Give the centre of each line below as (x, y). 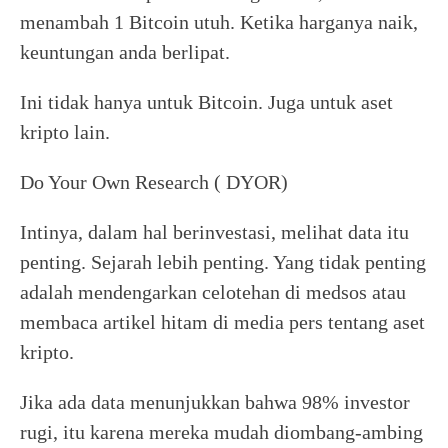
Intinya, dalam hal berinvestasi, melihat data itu (214, 232)
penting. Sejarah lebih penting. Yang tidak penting (223, 262)
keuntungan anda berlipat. (125, 52)
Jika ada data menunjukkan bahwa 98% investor (215, 402)
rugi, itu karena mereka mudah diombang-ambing (221, 432)
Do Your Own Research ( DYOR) (154, 182)
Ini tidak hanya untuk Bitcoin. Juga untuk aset (206, 102)
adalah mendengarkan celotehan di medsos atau (213, 292)
